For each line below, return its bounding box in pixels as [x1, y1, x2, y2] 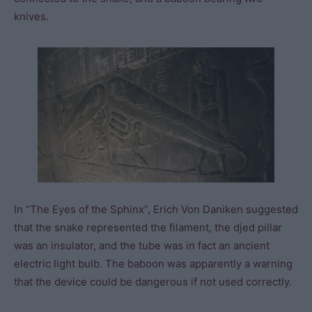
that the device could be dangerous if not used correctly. [14, 275, 292, 288]
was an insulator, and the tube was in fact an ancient [14, 239, 270, 252]
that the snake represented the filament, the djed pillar [14, 221, 282, 234]
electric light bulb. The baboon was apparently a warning [14, 257, 292, 270]
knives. [14, 10, 49, 23]
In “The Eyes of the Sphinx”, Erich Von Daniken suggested [14, 203, 298, 216]
